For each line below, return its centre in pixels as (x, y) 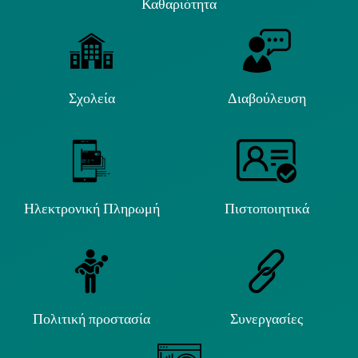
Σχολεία (91, 98)
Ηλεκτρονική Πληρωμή (91, 209)
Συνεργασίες (267, 319)
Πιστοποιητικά (267, 209)
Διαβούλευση (267, 98)
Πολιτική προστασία (91, 319)
